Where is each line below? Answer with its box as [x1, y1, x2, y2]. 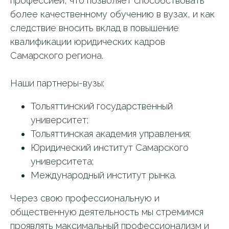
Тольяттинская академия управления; [31, 128, 191, 139]
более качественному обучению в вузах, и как [10, 9, 215, 19]
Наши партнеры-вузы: [10, 78, 104, 88]
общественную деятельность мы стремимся [10, 207, 203, 217]
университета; [31, 156, 94, 167]
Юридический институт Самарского [31, 142, 189, 153]
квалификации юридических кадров [10, 36, 165, 47]
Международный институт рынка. [31, 170, 176, 180]
